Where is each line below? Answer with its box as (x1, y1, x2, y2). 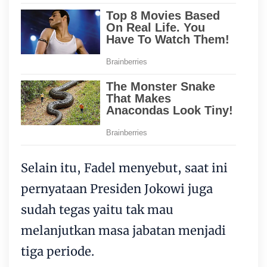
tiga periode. (21, 244, 94, 259)
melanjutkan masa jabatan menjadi (21, 223, 226, 238)
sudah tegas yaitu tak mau (21, 202, 173, 217)
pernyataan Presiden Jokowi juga (21, 181, 213, 196)
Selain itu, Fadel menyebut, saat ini (21, 160, 228, 175)
